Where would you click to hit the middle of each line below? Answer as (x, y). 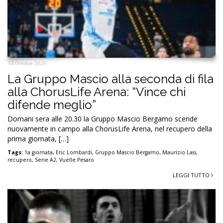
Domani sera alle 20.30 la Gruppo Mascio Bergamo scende (103, 118)
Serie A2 (46, 160)
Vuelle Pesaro (77, 160)
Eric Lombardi (74, 152)
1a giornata (39, 152)
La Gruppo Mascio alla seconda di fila (111, 79)
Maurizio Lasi (179, 152)
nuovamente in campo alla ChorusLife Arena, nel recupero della (110, 128)
